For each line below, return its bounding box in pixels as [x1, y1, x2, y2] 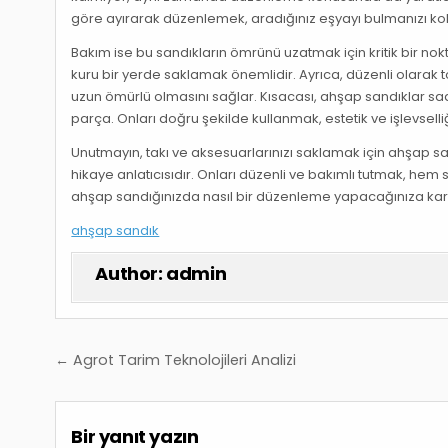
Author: [95, 261, 167, 287]
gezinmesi [54, 370, 206, 410]
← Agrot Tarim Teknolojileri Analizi [55, 350, 297, 371]
